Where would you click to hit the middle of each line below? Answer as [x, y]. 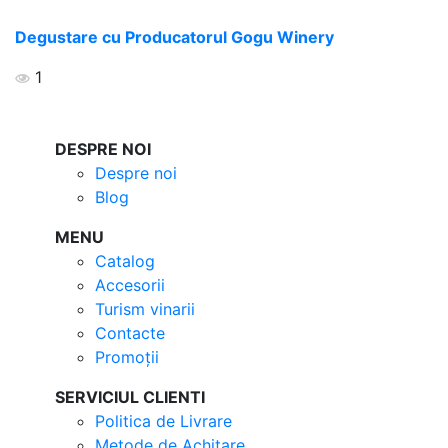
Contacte [130, 332]
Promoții [127, 356]
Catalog [125, 260]
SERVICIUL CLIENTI [130, 396]
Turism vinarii [145, 308]
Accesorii [130, 284]
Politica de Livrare [163, 420]
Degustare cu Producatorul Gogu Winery [174, 36]
